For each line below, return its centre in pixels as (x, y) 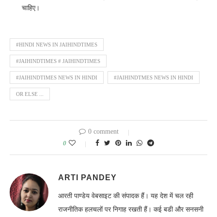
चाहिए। (31, 8)
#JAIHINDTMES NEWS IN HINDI (154, 78)
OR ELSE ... (30, 94)
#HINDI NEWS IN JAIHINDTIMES (57, 45)
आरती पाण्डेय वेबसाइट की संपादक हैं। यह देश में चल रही (126, 196)
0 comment (103, 132)
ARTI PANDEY (87, 178)
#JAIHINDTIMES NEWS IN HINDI (57, 78)
